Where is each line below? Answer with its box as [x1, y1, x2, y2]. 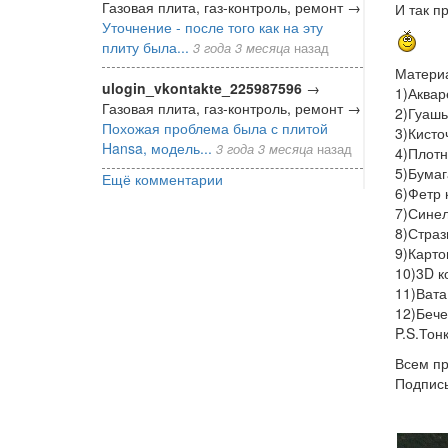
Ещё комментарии [102, 168, 223, 189]
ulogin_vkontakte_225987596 [102, 77, 302, 98]
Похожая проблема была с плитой [102, 117, 328, 138]
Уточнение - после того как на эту [102, 16, 323, 37]
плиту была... [102, 36, 189, 57]
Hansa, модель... [102, 137, 212, 158]
